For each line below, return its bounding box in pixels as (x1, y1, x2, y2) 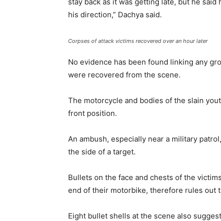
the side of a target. (68, 147, 136, 157)
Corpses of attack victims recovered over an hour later (68, 37, 208, 45)
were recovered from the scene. (68, 70, 181, 80)
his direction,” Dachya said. (68, 10, 162, 20)
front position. (68, 109, 117, 118)
